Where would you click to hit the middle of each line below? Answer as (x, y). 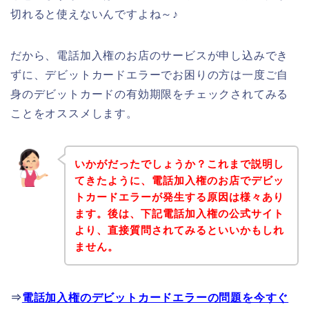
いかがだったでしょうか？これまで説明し (179, 163)
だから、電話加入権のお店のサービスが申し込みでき (150, 56)
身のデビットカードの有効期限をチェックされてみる (150, 94)
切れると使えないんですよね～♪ (94, 14)
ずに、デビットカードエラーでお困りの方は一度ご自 (150, 75)
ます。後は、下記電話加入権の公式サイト (179, 213)
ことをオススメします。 (74, 114)
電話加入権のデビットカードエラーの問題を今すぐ (155, 297)
